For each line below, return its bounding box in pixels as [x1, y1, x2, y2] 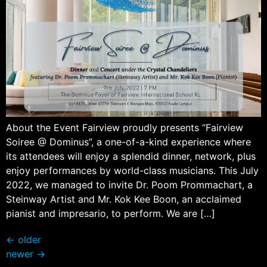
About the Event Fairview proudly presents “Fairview [6, 121, 243, 133]
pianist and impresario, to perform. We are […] [6, 207, 215, 219]
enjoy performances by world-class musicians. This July [6, 164, 259, 176]
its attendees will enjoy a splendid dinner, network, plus [6, 150, 256, 162]
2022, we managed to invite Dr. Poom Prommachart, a [6, 178, 253, 191]
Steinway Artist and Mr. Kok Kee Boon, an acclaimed [6, 193, 241, 205]
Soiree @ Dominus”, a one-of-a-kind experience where [6, 135, 251, 148]
